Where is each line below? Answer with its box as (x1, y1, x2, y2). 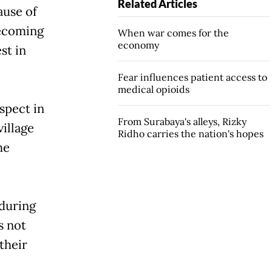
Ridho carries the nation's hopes (117, 127, 263, 140)
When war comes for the (117, 26, 229, 39)
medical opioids (117, 83, 189, 95)
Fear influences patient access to (117, 70, 267, 83)
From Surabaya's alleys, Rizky (117, 115, 246, 127)
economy (117, 38, 159, 51)
